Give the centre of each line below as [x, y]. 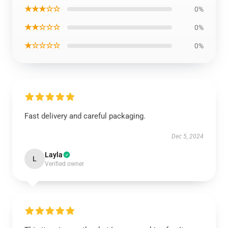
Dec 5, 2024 [188, 136]
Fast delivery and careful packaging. [85, 116]
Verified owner [64, 164]
